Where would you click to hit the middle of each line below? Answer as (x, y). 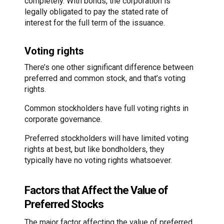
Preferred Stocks (64, 204)
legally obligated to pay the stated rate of (96, 12)
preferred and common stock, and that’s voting (105, 78)
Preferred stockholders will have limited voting (106, 138)
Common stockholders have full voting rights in (106, 108)
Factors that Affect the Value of (96, 190)
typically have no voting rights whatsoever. (98, 160)
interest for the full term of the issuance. (95, 23)
